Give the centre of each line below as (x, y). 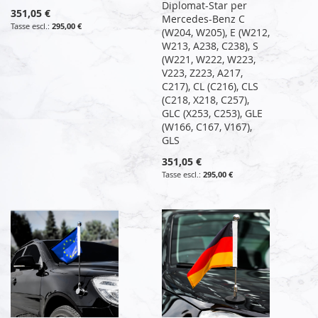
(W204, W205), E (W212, (216, 32)
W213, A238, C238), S (210, 45)
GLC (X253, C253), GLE (213, 113)
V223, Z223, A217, (203, 72)
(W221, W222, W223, (209, 59)
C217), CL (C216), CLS (210, 86)
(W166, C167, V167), (207, 126)
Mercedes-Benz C (204, 18)
